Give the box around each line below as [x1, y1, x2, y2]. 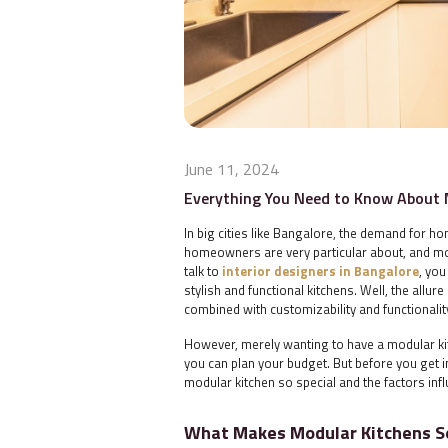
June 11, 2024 [184, 157, 279, 182]
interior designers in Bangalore [222, 261, 419, 282]
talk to [184, 261, 222, 282]
